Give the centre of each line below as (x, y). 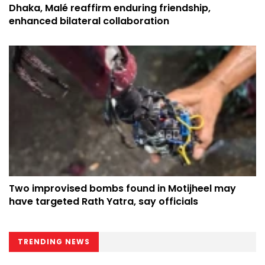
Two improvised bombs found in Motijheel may (122, 189)
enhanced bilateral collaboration (89, 21)
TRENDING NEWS (54, 242)
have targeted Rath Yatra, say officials (104, 202)
